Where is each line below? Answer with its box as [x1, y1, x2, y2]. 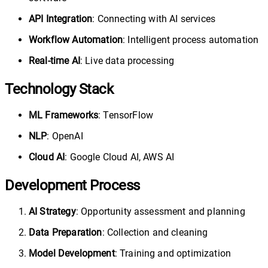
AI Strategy [29, 206, 76, 218]
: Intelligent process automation [123, 34, 259, 46]
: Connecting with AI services [92, 13, 216, 25]
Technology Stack [5, 81, 114, 98]
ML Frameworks [29, 109, 99, 121]
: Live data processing [80, 55, 175, 67]
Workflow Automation [29, 34, 123, 46]
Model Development [29, 248, 115, 260]
